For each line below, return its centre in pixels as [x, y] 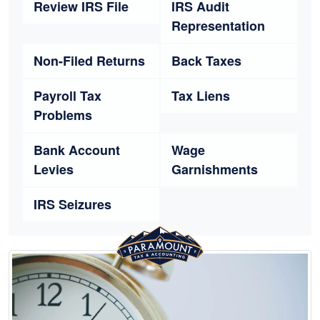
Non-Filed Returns [89, 61]
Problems [63, 115]
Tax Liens [201, 96]
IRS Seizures [72, 204]
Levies [54, 169]
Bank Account [77, 150]
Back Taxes [206, 61]
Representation [218, 26]
